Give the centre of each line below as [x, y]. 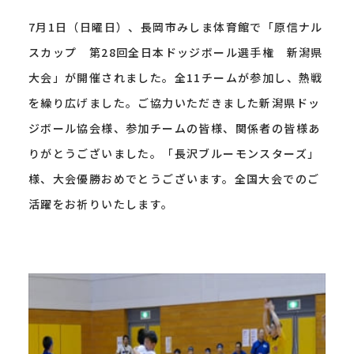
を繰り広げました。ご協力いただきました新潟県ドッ [174, 103]
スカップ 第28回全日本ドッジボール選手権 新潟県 [175, 52]
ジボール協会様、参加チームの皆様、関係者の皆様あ [174, 128]
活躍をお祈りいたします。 [101, 204]
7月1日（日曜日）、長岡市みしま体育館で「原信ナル [175, 27]
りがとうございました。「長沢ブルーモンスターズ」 [174, 153]
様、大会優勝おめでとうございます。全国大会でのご [174, 179]
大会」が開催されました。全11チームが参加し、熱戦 [175, 77]
